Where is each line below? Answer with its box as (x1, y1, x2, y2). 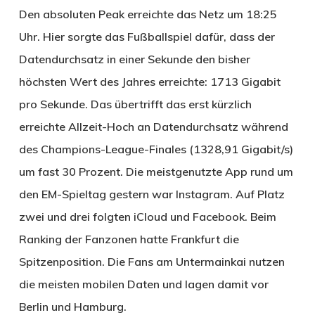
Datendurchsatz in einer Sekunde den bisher (18, 51, 250, 66)
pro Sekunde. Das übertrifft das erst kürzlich (18, 96, 252, 111)
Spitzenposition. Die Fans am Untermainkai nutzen (18, 254, 285, 269)
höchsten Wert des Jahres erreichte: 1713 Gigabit (18, 74, 281, 89)
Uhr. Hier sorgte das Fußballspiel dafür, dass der (18, 29, 275, 44)
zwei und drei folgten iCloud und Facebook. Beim (18, 209, 276, 224)
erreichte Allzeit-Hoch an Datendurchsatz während (18, 119, 288, 134)
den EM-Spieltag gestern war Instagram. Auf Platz (18, 186, 285, 201)
